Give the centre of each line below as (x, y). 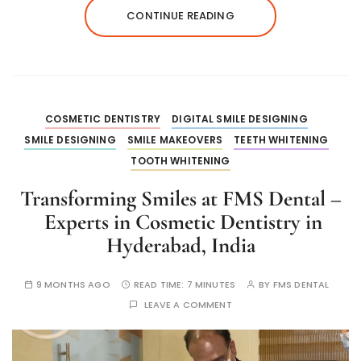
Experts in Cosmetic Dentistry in (180, 222)
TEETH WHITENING (281, 140)
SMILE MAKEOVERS (175, 140)
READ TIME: (160, 285)
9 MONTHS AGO (73, 285)
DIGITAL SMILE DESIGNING (240, 119)
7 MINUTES (211, 285)
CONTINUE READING (180, 16)
